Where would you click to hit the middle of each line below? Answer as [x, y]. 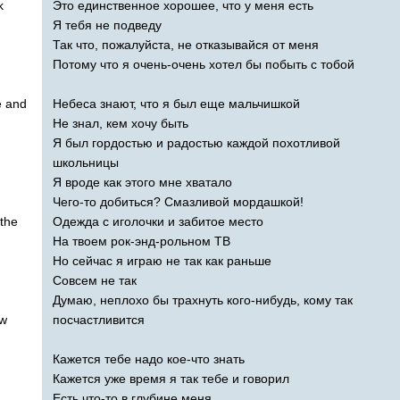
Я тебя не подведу [107, 25]
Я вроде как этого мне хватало [142, 182]
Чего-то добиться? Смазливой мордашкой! [178, 201]
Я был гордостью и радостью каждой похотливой [196, 142]
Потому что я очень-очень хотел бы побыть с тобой [204, 64]
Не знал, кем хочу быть [121, 123]
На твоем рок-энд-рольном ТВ [142, 241]
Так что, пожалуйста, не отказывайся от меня [186, 44]
